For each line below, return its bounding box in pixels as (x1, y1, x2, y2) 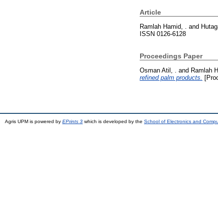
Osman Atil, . (140, 66, 177, 74)
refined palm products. (140, 73, 202, 81)
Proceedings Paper (140, 52, 202, 60)
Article (140, 8, 161, 16)
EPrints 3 (62, 118, 83, 124)
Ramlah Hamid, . (140, 22, 187, 30)
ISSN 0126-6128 (140, 30, 186, 37)
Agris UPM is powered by (5, 118, 62, 124)
